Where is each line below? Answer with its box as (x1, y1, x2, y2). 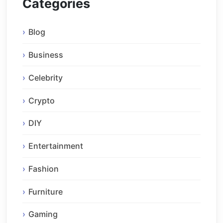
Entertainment (28, 141, 83, 151)
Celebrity (28, 72, 63, 83)
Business (28, 50, 63, 60)
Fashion (28, 163, 59, 174)
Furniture (28, 186, 63, 197)
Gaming (28, 209, 58, 220)
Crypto (28, 95, 55, 106)
